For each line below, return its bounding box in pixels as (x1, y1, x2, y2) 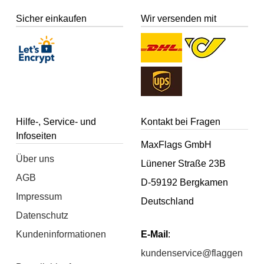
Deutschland (141, 196, 194, 207)
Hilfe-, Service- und (16, 116, 97, 127)
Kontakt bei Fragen (141, 116, 220, 127)
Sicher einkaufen (16, 13, 87, 24)
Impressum (16, 192, 62, 202)
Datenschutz (16, 210, 69, 221)
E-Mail (141, 229, 168, 240)
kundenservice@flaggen (141, 248, 243, 259)
